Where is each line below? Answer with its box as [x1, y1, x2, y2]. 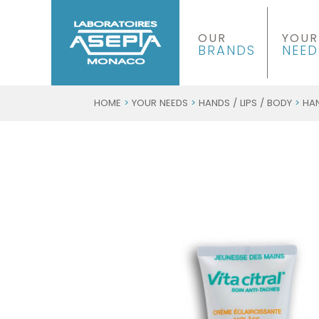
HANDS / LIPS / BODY [199, 96, 292, 110]
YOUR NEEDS [132, 96, 188, 110]
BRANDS [198, 41, 256, 59]
